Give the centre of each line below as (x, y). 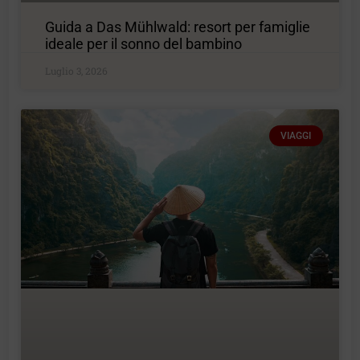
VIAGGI (296, 135)
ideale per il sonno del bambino (144, 43)
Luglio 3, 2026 (77, 70)
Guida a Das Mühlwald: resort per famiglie (178, 27)
